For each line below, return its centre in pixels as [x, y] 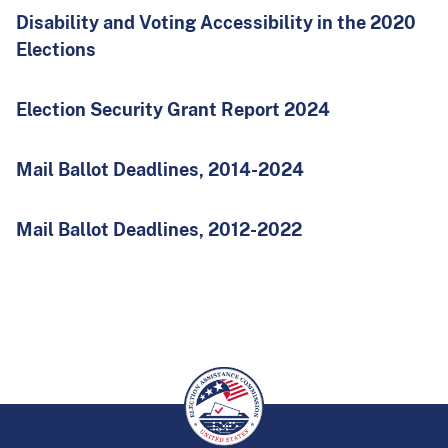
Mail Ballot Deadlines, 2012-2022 [159, 230]
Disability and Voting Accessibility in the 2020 [216, 23]
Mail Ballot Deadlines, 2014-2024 [160, 170]
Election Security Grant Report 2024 [173, 110]
